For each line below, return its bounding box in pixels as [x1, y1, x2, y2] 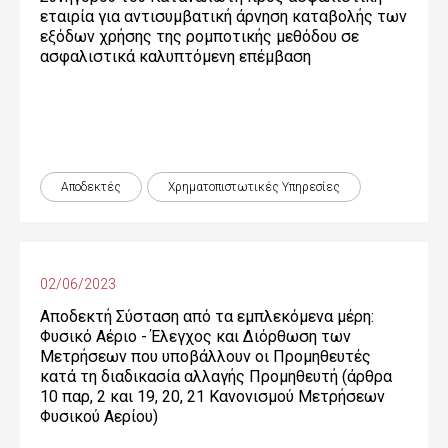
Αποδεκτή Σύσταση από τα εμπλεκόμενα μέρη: [40, 307, 374, 326]
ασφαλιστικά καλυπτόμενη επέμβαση [40, 47, 311, 66]
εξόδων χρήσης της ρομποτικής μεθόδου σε [40, 27, 359, 46]
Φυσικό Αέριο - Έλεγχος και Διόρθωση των [40, 327, 351, 346]
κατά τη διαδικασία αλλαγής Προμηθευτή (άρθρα [40, 367, 392, 386]
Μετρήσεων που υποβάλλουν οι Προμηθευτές [40, 347, 371, 366]
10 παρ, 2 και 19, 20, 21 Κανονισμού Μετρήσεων [40, 387, 385, 406]
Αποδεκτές [61, 180, 121, 194]
